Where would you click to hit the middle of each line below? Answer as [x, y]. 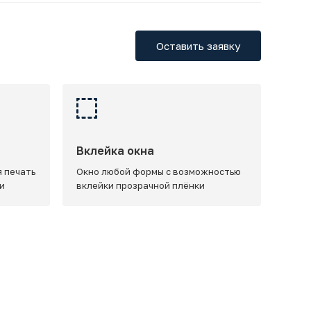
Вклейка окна [115, 151]
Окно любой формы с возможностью [158, 171]
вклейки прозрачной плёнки [140, 185]
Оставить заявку [198, 46]
